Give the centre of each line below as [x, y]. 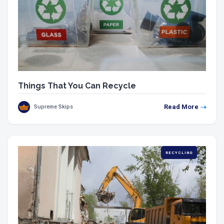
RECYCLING [179, 153]
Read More [181, 107]
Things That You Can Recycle [77, 86]
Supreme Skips [53, 107]
